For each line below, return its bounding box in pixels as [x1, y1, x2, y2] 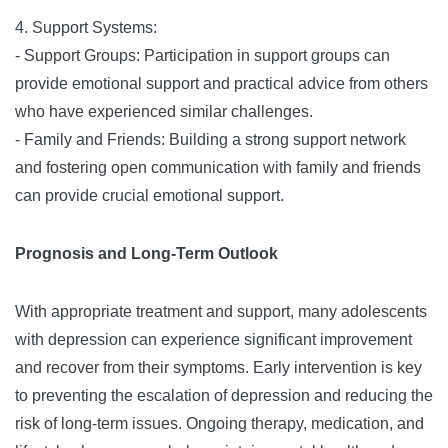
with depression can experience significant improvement [15, 331, 412, 348]
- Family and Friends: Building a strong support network [15, 131, 406, 148]
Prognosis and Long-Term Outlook [15, 245, 278, 262]
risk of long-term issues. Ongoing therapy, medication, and [15, 415, 424, 432]
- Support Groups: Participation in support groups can [15, 47, 390, 64]
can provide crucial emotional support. [15, 187, 284, 204]
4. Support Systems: [15, 19, 157, 36]
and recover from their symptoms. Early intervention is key [15, 359, 422, 376]
